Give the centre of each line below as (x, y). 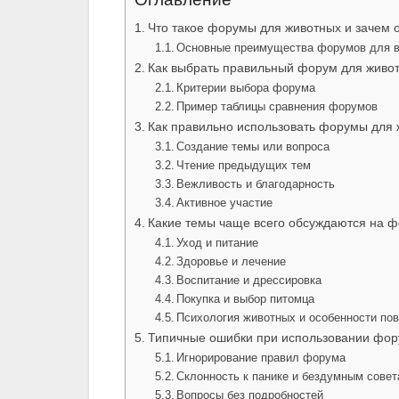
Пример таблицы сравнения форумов (277, 107)
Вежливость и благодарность (256, 184)
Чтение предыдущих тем (244, 166)
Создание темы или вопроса (253, 147)
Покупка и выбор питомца (246, 299)
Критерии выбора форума (246, 88)
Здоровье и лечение (232, 262)
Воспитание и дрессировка (249, 281)
